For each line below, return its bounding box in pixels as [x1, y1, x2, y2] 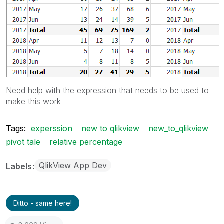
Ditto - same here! [13, 198, 72, 207]
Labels [6, 161, 34, 171]
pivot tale [6, 136, 40, 147]
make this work [6, 96, 61, 106]
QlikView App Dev [39, 160, 107, 170]
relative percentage [49, 136, 122, 147]
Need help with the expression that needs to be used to [6, 85, 209, 95]
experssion [31, 123, 72, 133]
